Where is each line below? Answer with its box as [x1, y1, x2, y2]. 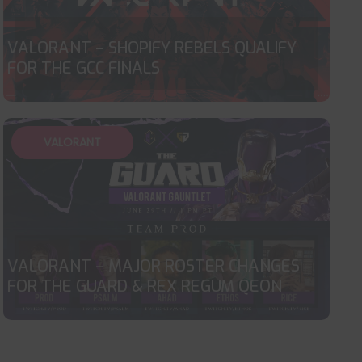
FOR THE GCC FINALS [6, 57, 160, 79]
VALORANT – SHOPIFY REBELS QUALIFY [6, 37, 297, 59]
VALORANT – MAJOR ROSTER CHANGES [6, 255, 300, 277]
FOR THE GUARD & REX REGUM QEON [6, 276, 282, 297]
